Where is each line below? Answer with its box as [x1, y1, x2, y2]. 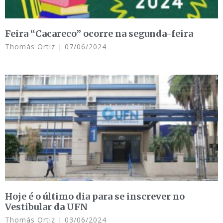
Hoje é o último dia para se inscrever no [5, 190, 185, 202]
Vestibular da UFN [5, 201, 88, 213]
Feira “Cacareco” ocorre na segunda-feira [5, 27, 193, 39]
